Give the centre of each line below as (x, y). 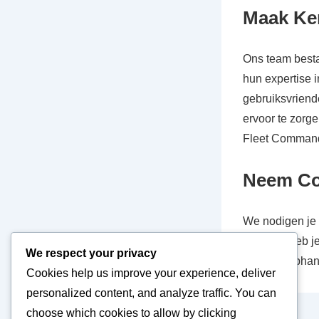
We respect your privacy (91, 253)
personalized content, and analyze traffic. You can (151, 293)
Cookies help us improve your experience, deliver (151, 273)
